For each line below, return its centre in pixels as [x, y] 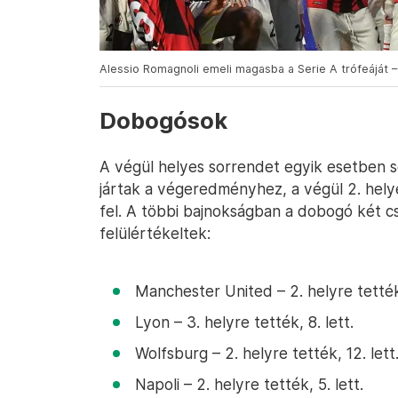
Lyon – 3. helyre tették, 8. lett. [244, 322]
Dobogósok [163, 121]
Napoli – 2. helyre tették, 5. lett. [249, 384]
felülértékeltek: [155, 233]
